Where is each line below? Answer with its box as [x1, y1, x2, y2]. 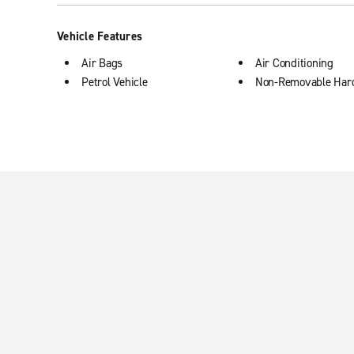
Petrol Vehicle [81, 74, 148, 90]
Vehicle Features [57, 28, 142, 44]
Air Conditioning [254, 55, 333, 71]
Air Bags [81, 55, 122, 71]
